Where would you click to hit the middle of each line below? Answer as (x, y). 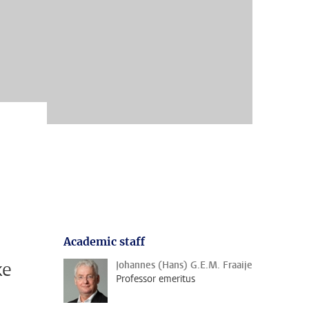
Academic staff (104, 241)
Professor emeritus (156, 279)
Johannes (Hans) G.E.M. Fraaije (184, 265)
